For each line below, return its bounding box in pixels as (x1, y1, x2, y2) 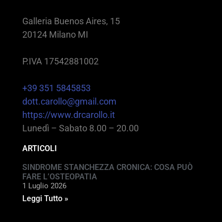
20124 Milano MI (22, 29, 88, 40)
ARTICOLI (22, 143, 57, 153)
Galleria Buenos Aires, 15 (22, 15, 120, 26)
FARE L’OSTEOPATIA (22, 171, 97, 181)
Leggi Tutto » (22, 193, 68, 203)
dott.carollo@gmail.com (22, 96, 116, 107)
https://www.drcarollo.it (22, 109, 115, 120)
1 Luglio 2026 (22, 181, 66, 190)
